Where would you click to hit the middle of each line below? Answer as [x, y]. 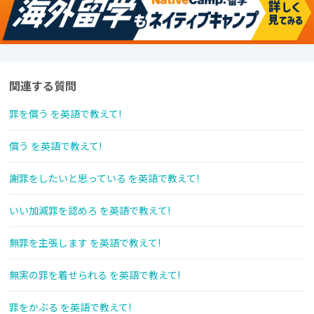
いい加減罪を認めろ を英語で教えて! [90, 211]
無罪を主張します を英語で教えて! [85, 243]
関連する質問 [43, 86]
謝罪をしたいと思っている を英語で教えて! [104, 178]
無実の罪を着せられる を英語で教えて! [95, 275]
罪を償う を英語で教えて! [65, 114]
